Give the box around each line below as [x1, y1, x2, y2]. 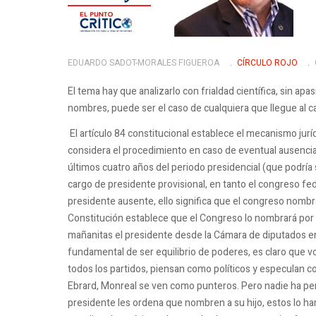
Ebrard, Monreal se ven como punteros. [68, 278, 241, 293]
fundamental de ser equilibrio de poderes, [68, 244, 253, 260]
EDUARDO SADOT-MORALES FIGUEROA [68, 56, 219, 69]
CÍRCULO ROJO [236, 56, 298, 69]
